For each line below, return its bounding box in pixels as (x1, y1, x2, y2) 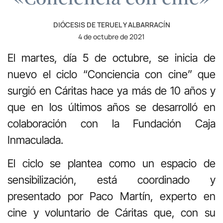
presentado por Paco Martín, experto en (7, 190, 216, 203)
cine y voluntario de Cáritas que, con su (7, 206, 216, 220)
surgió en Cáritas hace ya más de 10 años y (7, 84, 216, 97)
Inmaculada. (7, 133, 63, 146)
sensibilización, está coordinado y (7, 173, 216, 187)
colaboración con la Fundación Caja (7, 116, 216, 130)
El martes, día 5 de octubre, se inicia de (7, 51, 216, 64)
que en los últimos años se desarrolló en (7, 100, 216, 113)
